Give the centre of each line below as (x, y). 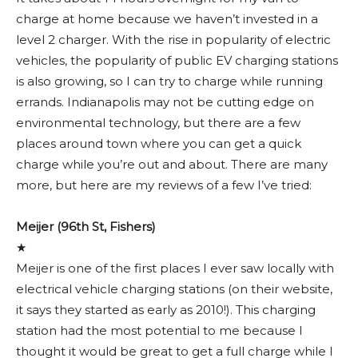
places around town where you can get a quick (159, 143)
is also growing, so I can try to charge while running (169, 81)
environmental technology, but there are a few (158, 122)
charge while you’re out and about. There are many (172, 164)
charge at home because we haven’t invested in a (167, 18)
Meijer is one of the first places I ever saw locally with (175, 268)
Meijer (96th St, (61, 226)
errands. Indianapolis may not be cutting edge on (165, 101)
